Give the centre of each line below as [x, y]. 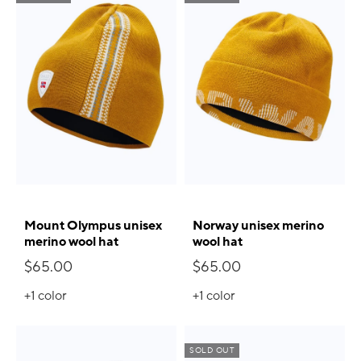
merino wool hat [71, 242]
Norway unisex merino [258, 226]
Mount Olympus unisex [93, 226]
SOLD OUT [212, 351]
